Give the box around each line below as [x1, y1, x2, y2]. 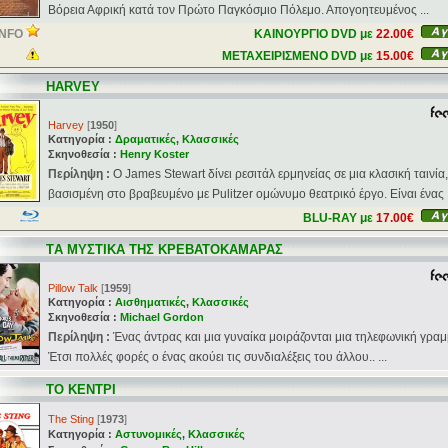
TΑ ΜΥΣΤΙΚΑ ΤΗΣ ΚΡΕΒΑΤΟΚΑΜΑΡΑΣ [46, 242, 283, 257]
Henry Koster [120, 148, 189, 160]
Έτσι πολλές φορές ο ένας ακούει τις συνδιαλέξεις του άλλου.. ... [48, 350, 387, 364]
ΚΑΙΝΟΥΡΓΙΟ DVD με [254, 27, 376, 41]
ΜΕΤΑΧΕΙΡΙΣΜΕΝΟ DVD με [222, 49, 376, 63]
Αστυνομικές [115, 428, 182, 440]
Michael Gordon [120, 311, 204, 323]
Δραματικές [115, 133, 176, 145]
